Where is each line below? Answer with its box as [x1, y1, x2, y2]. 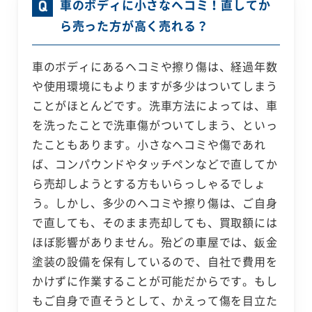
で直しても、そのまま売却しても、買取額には [31, 214, 278, 231]
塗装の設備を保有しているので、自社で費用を [31, 253, 278, 270]
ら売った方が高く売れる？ [59, 17, 209, 35]
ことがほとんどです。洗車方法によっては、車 [31, 97, 278, 114]
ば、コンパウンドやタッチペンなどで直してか [31, 155, 278, 173]
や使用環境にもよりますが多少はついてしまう [31, 77, 278, 95]
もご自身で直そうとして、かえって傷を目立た [31, 292, 278, 309]
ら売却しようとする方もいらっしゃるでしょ [31, 175, 266, 192]
